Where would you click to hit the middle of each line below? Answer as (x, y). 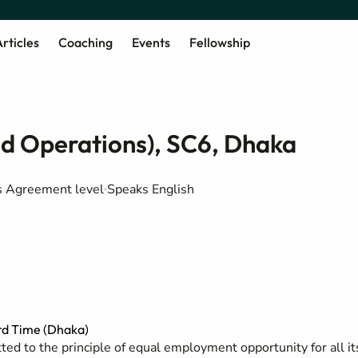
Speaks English (151, 189)
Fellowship (219, 42)
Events (151, 42)
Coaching (85, 42)
